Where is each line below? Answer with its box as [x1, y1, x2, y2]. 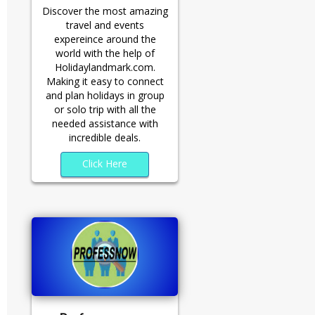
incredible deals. [69, 131, 141, 145]
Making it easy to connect [46, 75, 164, 89]
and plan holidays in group [45, 89, 165, 103]
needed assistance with [51, 117, 158, 131]
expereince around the [53, 32, 156, 46]
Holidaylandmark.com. [54, 60, 155, 75]
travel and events [65, 18, 144, 32]
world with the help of [55, 46, 155, 60]
